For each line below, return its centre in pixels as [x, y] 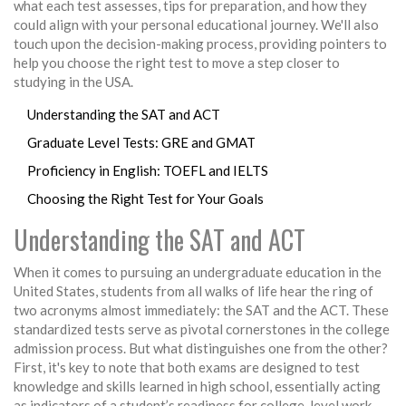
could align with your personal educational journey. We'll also [196, 25]
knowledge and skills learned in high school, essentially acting [197, 387]
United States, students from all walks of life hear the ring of [193, 291]
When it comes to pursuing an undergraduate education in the [198, 272]
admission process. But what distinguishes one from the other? [201, 348]
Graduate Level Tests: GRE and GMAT [141, 143]
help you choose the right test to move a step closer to [177, 63]
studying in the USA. [73, 82]
